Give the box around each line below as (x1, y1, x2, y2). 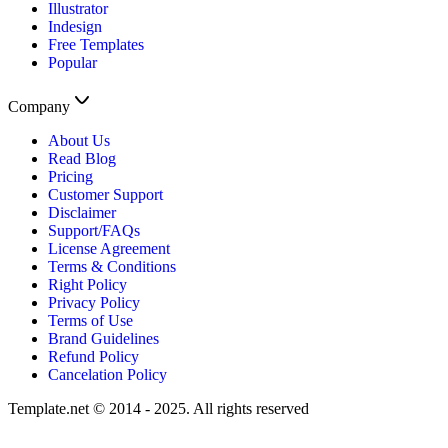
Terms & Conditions (48, 257, 176, 275)
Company (8, 97, 70, 115)
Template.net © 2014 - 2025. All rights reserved (8, 399, 309, 417)
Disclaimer (48, 203, 116, 221)
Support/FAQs (48, 221, 140, 239)
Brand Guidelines (48, 329, 159, 347)
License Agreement (48, 239, 170, 257)
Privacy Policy (48, 293, 140, 311)
